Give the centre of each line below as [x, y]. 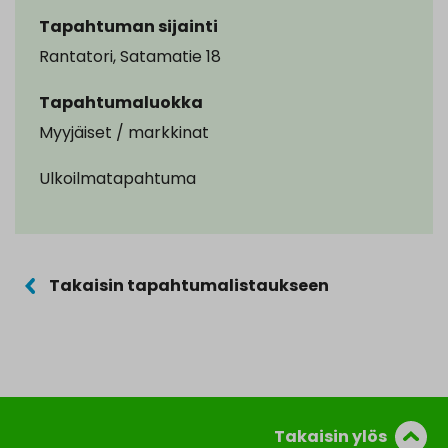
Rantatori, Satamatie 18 [130, 57]
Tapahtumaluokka [121, 103]
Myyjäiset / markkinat [124, 133]
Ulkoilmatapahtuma [117, 179]
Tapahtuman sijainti [128, 27]
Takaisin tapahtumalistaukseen [189, 286]
